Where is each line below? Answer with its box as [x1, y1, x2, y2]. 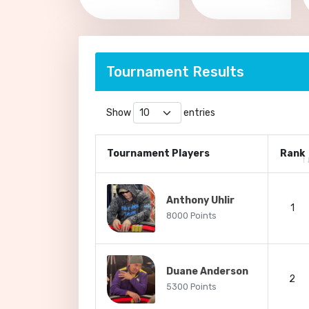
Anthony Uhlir [166, 195, 235, 206]
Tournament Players [107, 148, 210, 159]
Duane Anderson [166, 266, 248, 277]
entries [181, 107, 215, 119]
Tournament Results [106, 63, 244, 80]
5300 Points [166, 282, 217, 292]
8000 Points [166, 211, 217, 221]
